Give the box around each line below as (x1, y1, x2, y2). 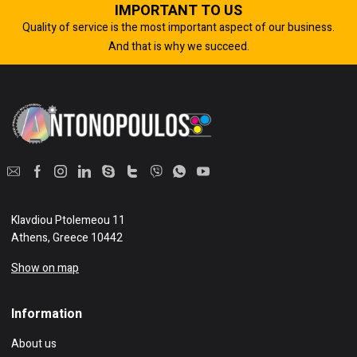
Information (11, 304, 82, 324)
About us (11, 335, 57, 353)
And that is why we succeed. (108, 37, 249, 55)
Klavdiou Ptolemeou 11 (11, 212, 125, 229)
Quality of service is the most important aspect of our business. (22, 18, 335, 36)
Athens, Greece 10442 (11, 229, 123, 247)
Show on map (11, 260, 79, 277)
